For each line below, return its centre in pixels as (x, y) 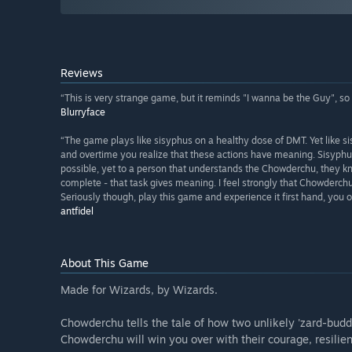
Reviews (82, 73)
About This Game (104, 263)
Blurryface (83, 112)
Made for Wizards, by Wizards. (139, 290)
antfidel (77, 211)
